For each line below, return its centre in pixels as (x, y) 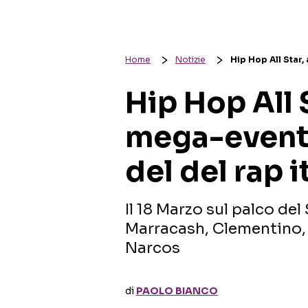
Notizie (190, 59)
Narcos (153, 248)
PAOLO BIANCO (177, 291)
